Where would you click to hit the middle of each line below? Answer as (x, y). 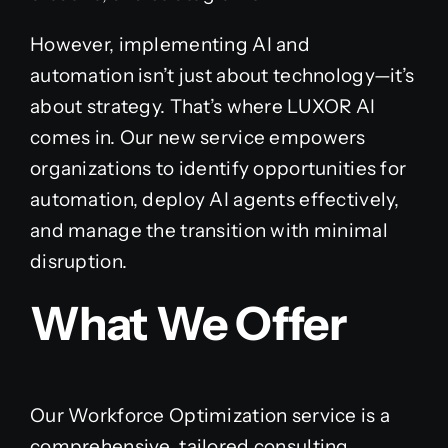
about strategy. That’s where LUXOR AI (202, 106)
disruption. (78, 261)
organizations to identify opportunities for (218, 168)
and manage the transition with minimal (208, 230)
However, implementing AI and (169, 44)
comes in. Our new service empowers (197, 137)
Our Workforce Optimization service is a (210, 416)
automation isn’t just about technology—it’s (222, 75)
